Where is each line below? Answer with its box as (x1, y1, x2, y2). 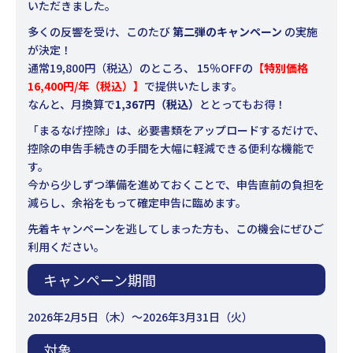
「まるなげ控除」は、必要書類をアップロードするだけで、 (28, 122, 325, 139)
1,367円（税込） (115, 96, 199, 113)
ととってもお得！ (199, 96, 286, 113)
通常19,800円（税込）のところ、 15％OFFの (28, 60, 253, 76)
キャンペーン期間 (43, 269, 156, 291)
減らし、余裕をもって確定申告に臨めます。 (28, 195, 247, 211)
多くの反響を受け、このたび (28, 24, 173, 40)
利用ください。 (28, 239, 105, 255)
